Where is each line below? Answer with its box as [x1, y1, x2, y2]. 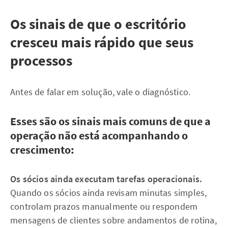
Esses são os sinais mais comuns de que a [10, 114, 211, 128]
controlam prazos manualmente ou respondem [10, 201, 198, 212]
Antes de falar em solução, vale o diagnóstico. [10, 86, 191, 98]
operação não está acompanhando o [10, 128, 188, 142]
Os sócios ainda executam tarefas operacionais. [10, 173, 203, 185]
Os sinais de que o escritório [10, 15, 186, 33]
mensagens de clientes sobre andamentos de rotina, [10, 214, 217, 226]
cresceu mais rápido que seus [10, 33, 193, 51]
